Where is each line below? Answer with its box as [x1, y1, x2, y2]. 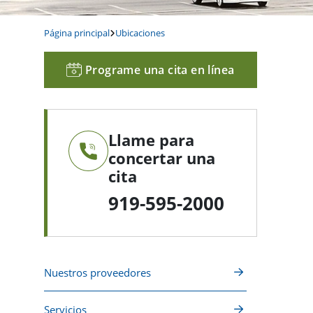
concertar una [108, 147, 215, 168]
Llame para [108, 129, 194, 150]
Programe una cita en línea [85, 61, 235, 78]
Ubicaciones [115, 26, 165, 39]
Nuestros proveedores [44, 265, 151, 279]
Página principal [44, 26, 110, 39]
